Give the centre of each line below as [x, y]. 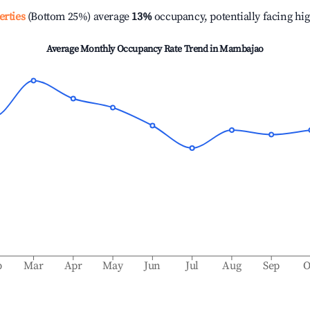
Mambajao [241, 49]
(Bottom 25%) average [77, 17]
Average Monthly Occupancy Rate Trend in [133, 49]
